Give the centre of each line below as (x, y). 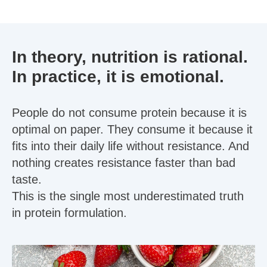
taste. (27, 179)
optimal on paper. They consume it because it (132, 129)
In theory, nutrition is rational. (130, 57)
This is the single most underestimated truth (128, 196)
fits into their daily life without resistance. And (131, 146)
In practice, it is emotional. (118, 77)
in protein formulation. (69, 213)
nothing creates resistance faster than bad (124, 163)
